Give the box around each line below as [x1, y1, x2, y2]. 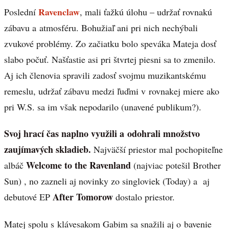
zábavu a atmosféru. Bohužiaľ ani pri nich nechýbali [4, 21, 198, 34]
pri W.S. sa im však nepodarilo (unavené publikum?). [4, 100, 201, 113]
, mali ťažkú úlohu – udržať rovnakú [80, 5, 212, 18]
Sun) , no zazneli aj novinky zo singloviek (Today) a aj [4, 175, 210, 188]
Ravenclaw [38, 5, 80, 18]
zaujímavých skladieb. [4, 143, 91, 156]
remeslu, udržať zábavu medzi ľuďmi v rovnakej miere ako [4, 84, 219, 97]
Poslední [4, 5, 38, 18]
